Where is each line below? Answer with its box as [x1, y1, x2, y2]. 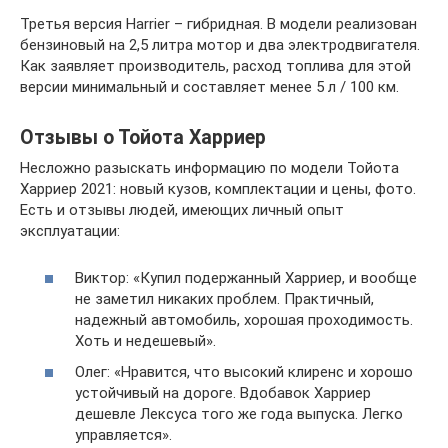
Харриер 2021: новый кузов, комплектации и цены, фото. [20, 180, 416, 198]
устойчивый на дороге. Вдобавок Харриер [75, 384, 371, 402]
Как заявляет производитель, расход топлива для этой [20, 57, 411, 75]
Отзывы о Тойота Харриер [20, 126, 266, 150]
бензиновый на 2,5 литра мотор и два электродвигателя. [20, 36, 420, 54]
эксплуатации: [20, 222, 120, 240]
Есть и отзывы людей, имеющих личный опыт [20, 201, 344, 219]
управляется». [75, 426, 172, 444]
